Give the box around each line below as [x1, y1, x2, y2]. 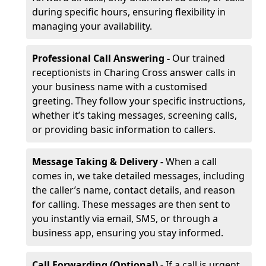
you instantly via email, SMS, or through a [32, 212, 218, 225]
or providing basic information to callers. [32, 123, 216, 136]
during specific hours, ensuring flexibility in [32, 5, 226, 18]
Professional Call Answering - [32, 52, 172, 65]
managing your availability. [32, 20, 152, 33]
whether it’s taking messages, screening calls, [32, 109, 237, 122]
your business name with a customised [32, 80, 207, 93]
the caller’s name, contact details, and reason [32, 183, 235, 197]
